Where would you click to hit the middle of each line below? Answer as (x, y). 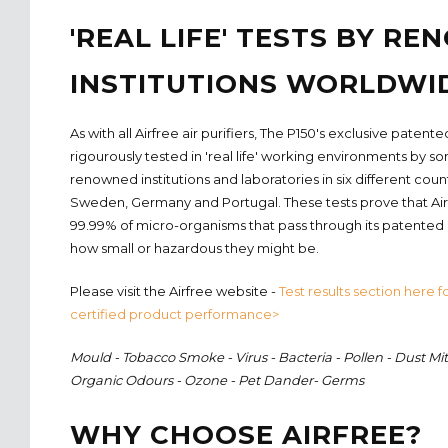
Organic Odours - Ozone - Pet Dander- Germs (217, 379)
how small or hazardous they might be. (194, 247)
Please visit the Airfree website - (174, 290)
